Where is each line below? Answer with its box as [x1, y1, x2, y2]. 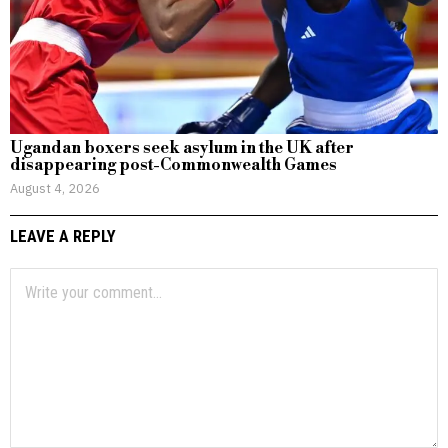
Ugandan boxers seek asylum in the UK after [10, 137, 354, 158]
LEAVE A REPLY [10, 225, 116, 246]
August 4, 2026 [10, 179, 100, 196]
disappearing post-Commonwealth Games [10, 154, 337, 175]
